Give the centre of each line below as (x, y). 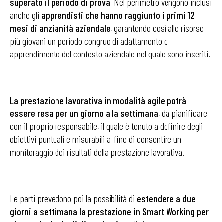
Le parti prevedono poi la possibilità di (73, 198)
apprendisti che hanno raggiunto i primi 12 (118, 15)
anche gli (26, 15)
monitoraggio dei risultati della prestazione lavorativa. (97, 152)
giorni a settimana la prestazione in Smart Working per (109, 211)
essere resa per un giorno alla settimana (84, 113)
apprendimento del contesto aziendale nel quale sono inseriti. (110, 54)
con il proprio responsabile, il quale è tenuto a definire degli (106, 126)
